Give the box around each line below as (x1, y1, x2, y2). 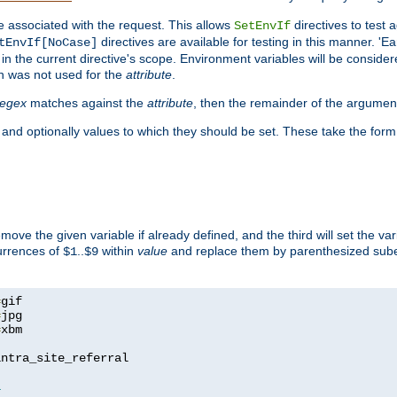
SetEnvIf (234, 18, 291, 33)
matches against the (27, 95, 147, 110)
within (98, 243, 137, 258)
